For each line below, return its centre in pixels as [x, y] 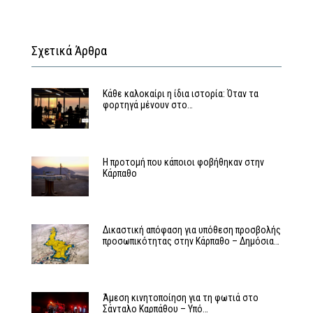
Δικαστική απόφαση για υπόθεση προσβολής [191, 230]
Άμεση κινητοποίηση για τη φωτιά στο [180, 298]
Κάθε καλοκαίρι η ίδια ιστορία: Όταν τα [180, 94]
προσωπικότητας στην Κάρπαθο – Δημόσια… [191, 241]
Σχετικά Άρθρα [69, 51]
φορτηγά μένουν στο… [147, 105]
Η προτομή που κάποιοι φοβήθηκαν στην [183, 162]
